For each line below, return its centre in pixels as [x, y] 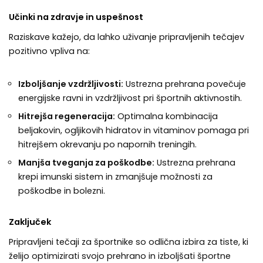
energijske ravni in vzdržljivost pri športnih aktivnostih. [130, 98]
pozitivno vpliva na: [49, 51]
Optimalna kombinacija [166, 116]
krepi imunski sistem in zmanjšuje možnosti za [115, 177]
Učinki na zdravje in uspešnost [76, 17]
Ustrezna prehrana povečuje [185, 84]
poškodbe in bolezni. [62, 191]
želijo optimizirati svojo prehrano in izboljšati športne [120, 256]
